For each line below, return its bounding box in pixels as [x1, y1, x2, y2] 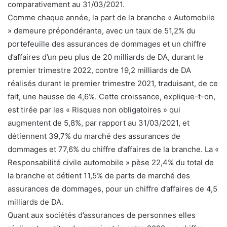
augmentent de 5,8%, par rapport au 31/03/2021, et [8, 118, 190, 128]
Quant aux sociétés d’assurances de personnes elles [8, 210, 196, 220]
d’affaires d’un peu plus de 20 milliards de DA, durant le [8, 52, 204, 62]
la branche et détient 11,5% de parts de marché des [8, 171, 190, 181]
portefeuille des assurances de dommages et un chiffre [8, 39, 206, 49]
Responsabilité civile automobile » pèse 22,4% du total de [8, 158, 214, 168]
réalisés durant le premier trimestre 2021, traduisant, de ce [8, 79, 218, 89]
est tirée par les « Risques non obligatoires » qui [8, 105, 180, 115]
